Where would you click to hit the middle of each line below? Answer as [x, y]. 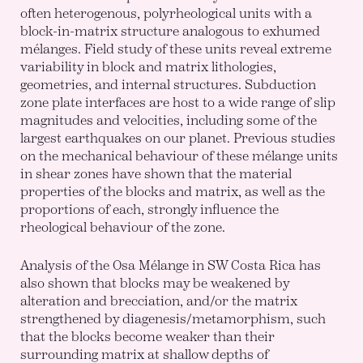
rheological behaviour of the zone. [123, 227]
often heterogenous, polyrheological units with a [167, 13]
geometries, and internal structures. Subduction [169, 84]
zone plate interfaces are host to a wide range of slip [178, 102]
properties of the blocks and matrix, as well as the [173, 191]
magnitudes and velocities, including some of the [169, 120]
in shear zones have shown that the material [156, 173]
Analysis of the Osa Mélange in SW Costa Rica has [171, 265]
